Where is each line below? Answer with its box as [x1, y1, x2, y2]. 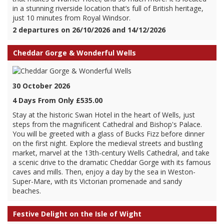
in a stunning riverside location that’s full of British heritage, [12, 3, 203, 13]
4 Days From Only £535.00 [12, 95, 102, 105]
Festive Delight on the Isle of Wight [13, 209, 141, 218]
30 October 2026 [12, 81, 70, 90]
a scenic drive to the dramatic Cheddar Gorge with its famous [12, 157, 211, 167]
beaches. [12, 186, 41, 195]
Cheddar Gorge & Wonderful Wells [13, 48, 136, 57]
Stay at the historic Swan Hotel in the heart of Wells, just [12, 110, 195, 119]
